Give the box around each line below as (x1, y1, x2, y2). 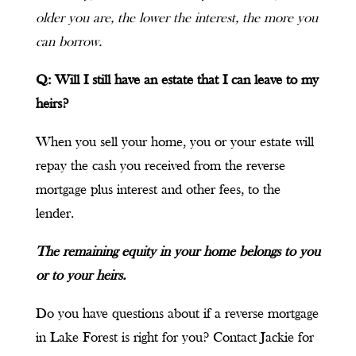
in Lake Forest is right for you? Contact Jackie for (35, 331, 314, 346)
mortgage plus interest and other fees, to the (35, 183, 281, 198)
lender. (35, 207, 74, 222)
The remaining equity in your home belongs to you (35, 245, 320, 260)
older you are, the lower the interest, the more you (35, 11, 318, 26)
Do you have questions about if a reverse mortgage (35, 307, 319, 322)
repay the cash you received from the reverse (35, 159, 285, 174)
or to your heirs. (35, 269, 126, 284)
